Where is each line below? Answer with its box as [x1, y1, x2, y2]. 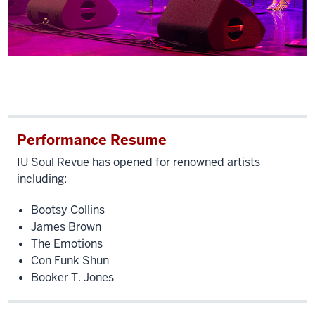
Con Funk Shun [31, 252, 109, 268]
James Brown [31, 219, 101, 234]
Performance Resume [17, 130, 167, 149]
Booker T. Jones [31, 269, 114, 285]
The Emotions [31, 236, 103, 251]
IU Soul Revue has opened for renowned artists [17, 154, 260, 169]
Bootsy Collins [31, 202, 105, 217]
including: [17, 171, 67, 186]
